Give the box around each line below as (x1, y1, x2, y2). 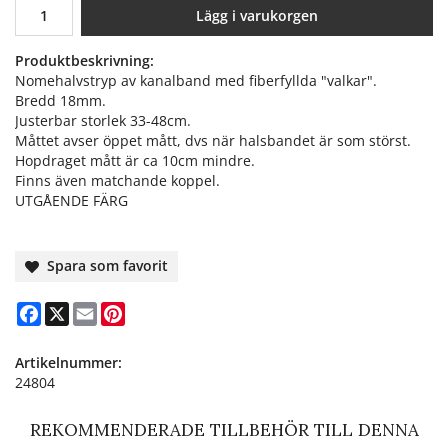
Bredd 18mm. (15, 91, 106, 111)
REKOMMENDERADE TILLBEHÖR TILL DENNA (29, 419, 419, 442)
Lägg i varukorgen (195, 6, 318, 26)
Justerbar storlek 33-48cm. (15, 111, 191, 131)
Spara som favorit (39, 256, 169, 276)
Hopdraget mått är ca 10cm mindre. (15, 151, 255, 171)
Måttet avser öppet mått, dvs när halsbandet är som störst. (15, 131, 411, 151)
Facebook (41, 300, 103, 320)
